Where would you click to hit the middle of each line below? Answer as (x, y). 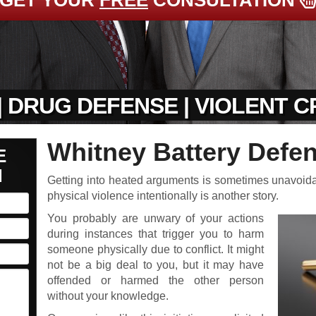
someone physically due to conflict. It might (156, 249)
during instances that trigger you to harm (156, 234)
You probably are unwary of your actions (156, 218)
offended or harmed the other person (156, 280)
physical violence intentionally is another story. (163, 196)
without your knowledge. (108, 296)
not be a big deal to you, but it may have (156, 265)
